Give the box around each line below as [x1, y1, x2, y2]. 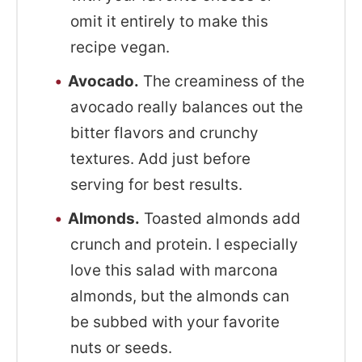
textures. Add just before [70, 149, 251, 169]
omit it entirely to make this [70, 12, 269, 32]
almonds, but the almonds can [70, 287, 290, 306]
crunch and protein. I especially [70, 235, 299, 255]
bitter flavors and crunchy [70, 124, 259, 143]
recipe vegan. [70, 38, 170, 57]
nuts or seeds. [70, 339, 173, 358]
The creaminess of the [139, 72, 305, 91]
